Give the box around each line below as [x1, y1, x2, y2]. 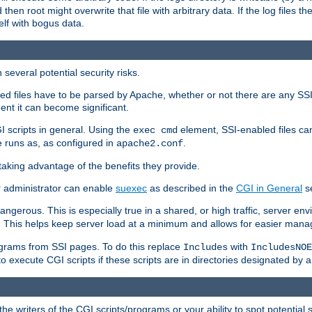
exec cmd [133, 124, 178, 136]
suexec [116, 182, 147, 194]
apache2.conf [116, 137, 183, 149]
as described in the [147, 182, 236, 194]
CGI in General [236, 182, 302, 194]
